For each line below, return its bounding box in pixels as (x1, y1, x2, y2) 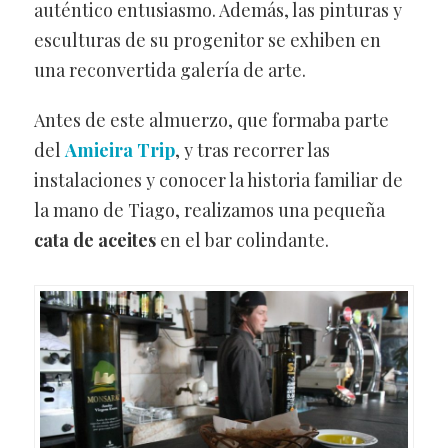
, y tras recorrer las (174, 138, 330, 162)
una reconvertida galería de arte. (33, 58, 306, 83)
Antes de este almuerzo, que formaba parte (33, 108, 389, 132)
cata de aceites (33, 228, 156, 252)
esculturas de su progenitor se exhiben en (33, 28, 381, 53)
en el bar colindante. (155, 228, 329, 252)
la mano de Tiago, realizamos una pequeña (33, 198, 385, 222)
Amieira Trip (64, 138, 175, 162)
